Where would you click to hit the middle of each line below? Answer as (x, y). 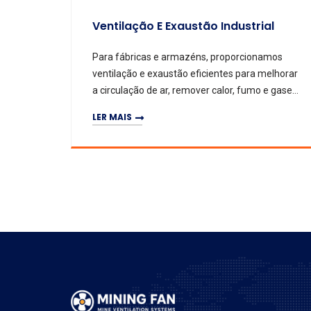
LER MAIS (112, 117)
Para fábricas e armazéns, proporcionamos (187, 57)
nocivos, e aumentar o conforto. (162, 107)
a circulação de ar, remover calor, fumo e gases (195, 90)
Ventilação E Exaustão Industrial (183, 26)
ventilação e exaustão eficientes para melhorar (195, 73)
